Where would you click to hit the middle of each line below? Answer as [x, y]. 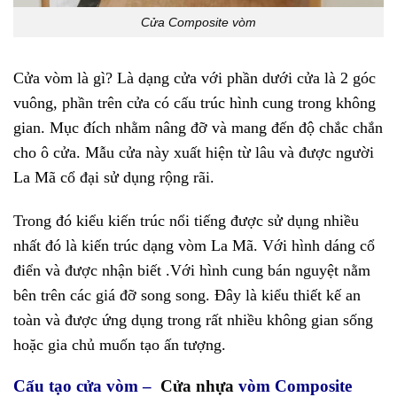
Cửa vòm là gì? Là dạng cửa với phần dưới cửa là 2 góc [195, 78]
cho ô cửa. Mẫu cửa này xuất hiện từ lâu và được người [194, 153]
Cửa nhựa [197, 385]
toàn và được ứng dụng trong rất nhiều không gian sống [193, 320]
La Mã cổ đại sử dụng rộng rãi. [114, 178]
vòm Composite [293, 385]
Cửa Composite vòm [198, 22]
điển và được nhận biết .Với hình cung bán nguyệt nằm [192, 271]
